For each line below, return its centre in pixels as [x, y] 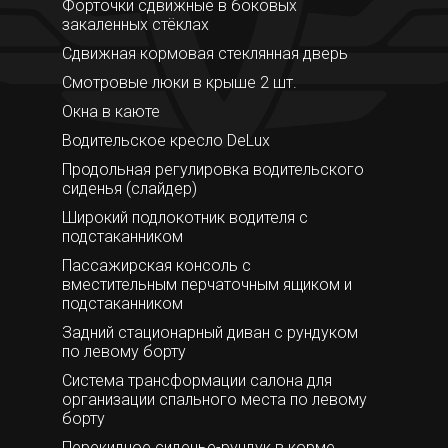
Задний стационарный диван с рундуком [209, 332]
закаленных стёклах [135, 24]
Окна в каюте [110, 111]
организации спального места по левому [214, 399]
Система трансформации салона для [196, 380]
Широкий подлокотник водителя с [184, 217]
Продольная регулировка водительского [212, 169]
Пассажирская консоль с [156, 265]
